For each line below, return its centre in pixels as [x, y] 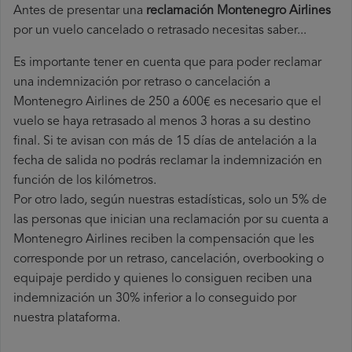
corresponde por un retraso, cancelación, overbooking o [169, 260]
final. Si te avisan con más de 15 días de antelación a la [165, 142]
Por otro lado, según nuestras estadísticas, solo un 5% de [170, 201]
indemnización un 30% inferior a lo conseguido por [155, 299]
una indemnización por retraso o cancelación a [142, 83]
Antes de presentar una [80, 11]
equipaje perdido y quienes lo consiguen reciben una [163, 279]
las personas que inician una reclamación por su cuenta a [171, 220]
